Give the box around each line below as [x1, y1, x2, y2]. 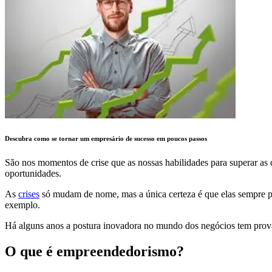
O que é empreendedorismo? [5, 243, 184, 259]
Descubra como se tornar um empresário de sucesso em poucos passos [5, 134, 207, 142]
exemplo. [5, 199, 40, 210]
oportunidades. [5, 168, 61, 178]
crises [18, 188, 39, 199]
